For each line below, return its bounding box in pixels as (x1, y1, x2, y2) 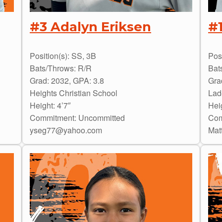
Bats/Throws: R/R (30, 62, 92, 74)
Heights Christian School (30, 87, 117, 99)
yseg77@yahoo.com (30, 124, 102, 136)
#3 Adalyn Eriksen (30, 19, 151, 35)
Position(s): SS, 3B (30, 50, 96, 61)
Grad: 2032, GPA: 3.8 (30, 74, 104, 86)
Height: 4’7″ (30, 99, 71, 111)
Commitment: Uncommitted (30, 111, 125, 123)
